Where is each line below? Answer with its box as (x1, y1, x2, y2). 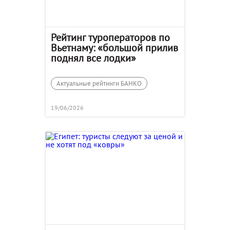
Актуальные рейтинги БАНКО (56, 79, 142, 88)
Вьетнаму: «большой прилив (51, 41, 178, 54)
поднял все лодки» (51, 51, 136, 65)
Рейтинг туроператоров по (51, 30, 170, 44)
